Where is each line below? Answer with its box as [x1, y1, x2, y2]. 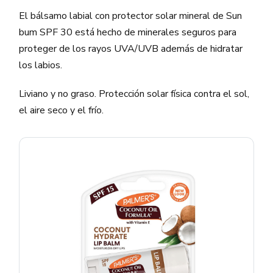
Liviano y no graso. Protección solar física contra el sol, [19, 87, 250, 101]
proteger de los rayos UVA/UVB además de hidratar [19, 41, 243, 55]
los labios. [19, 58, 63, 72]
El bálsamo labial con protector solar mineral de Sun [19, 9, 243, 23]
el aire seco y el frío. [19, 103, 104, 117]
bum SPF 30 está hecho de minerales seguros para [19, 25, 237, 39]
